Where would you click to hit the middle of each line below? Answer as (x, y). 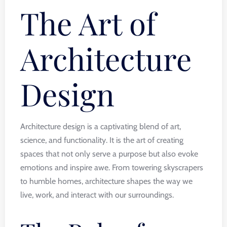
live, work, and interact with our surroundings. (97, 195)
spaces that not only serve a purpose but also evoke (109, 154)
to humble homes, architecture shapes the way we (106, 181)
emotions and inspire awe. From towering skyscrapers (112, 167)
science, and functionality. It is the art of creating (102, 140)
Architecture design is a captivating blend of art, (101, 126)
